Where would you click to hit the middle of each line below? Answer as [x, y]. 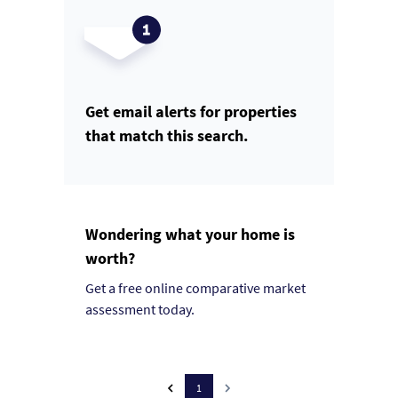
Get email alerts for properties [191, 112]
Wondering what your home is [190, 235]
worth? [110, 259]
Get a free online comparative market [195, 288]
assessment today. [140, 310]
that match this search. [167, 136]
